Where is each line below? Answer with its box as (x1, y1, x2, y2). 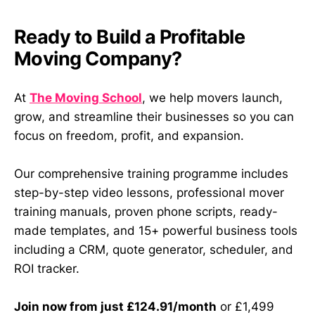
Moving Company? (14, 46, 182, 70)
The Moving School (30, 90, 142, 105)
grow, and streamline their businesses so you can (14, 109, 294, 124)
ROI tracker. (14, 262, 79, 276)
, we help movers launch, (142, 90, 283, 105)
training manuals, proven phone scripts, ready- (14, 205, 278, 219)
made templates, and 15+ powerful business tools (14, 224, 297, 238)
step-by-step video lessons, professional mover (14, 186, 284, 200)
